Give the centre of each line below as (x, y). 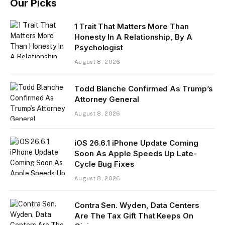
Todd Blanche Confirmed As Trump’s (144, 88)
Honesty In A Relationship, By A (133, 37)
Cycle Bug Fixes (104, 164)
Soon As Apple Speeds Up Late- (136, 153)
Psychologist (99, 47)
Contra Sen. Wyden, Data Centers (137, 205)
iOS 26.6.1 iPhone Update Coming (136, 143)
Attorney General (107, 99)
